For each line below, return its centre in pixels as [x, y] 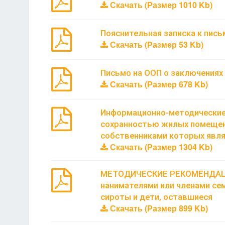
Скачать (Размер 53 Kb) [155, 44]
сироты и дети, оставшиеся [156, 197]
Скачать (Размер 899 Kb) [158, 208]
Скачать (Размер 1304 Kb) [160, 147]
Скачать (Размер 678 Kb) [158, 84]
